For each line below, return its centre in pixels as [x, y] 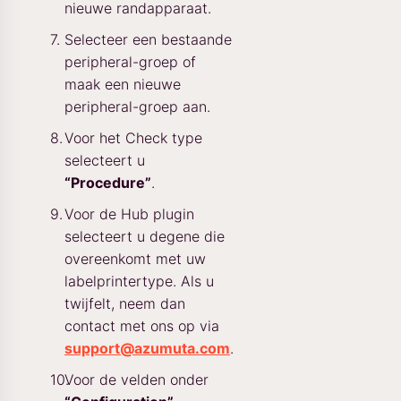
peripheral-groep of [130, 61]
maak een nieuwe [123, 84]
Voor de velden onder [137, 379]
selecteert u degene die [145, 236]
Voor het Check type [133, 137]
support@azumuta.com [147, 348]
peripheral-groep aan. [137, 106]
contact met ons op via [142, 325]
